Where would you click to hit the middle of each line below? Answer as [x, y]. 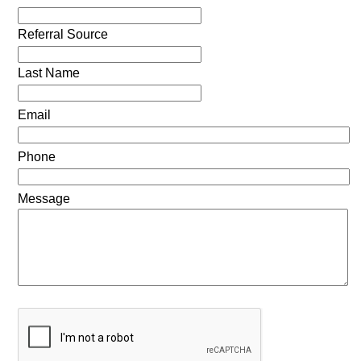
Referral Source [62, 35]
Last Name [48, 73]
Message [44, 199]
